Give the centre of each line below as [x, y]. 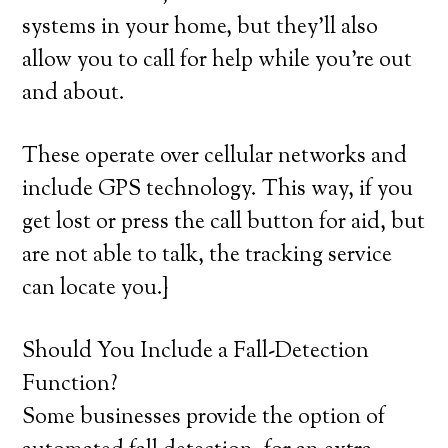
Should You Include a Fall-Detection [196, 352]
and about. [74, 94]
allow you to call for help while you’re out [217, 61]
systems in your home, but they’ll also [200, 28]
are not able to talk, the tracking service [207, 256]
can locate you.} [95, 289]
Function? [70, 385]
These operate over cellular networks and [215, 157]
